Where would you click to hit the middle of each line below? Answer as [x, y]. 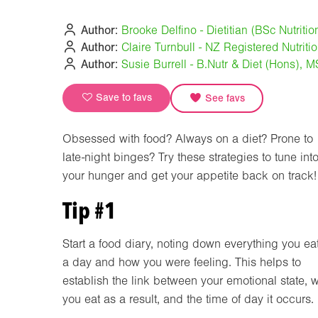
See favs [223, 98]
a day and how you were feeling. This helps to [182, 262]
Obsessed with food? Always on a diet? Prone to [188, 138]
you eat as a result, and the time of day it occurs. [188, 299]
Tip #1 [89, 210]
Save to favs [122, 97]
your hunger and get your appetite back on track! [190, 175]
